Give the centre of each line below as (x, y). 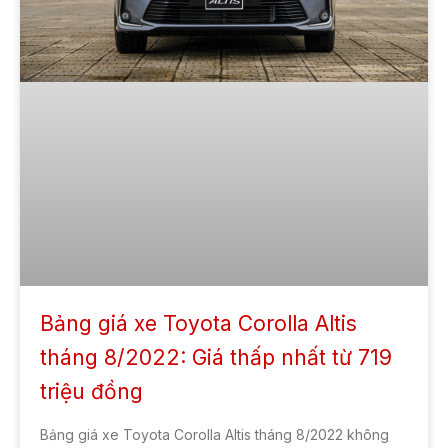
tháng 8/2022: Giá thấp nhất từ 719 (216, 357)
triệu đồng (91, 391)
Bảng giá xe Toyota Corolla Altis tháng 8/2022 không (214, 434)
